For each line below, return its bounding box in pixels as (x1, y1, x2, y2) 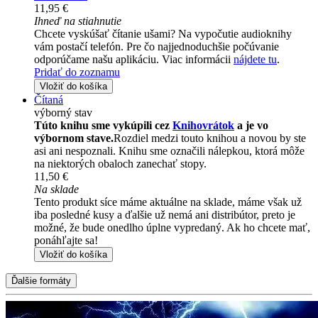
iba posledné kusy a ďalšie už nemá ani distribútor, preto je (34, 208, 295, 221)
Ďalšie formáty (11, 275, 71, 286)
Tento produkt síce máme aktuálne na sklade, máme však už (34, 195, 302, 208)
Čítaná (34, 93, 63, 106)
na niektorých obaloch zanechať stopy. (34, 157, 207, 170)
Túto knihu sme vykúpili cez (34, 119, 172, 131)
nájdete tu (234, 53, 277, 65)
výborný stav (34, 106, 92, 119)
